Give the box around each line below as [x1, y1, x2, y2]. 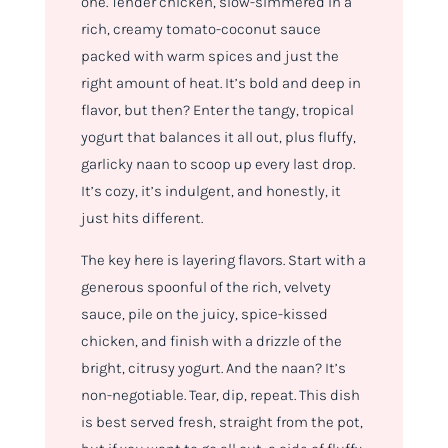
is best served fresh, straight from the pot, [80, 413, 363, 432]
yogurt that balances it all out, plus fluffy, [80, 128, 356, 147]
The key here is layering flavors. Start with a [80, 251, 366, 270]
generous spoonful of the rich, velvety [80, 278, 331, 297]
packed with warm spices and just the [80, 47, 339, 66]
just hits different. [80, 209, 203, 228]
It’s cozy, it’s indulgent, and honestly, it [80, 182, 341, 201]
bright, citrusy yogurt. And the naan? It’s [80, 359, 346, 378]
